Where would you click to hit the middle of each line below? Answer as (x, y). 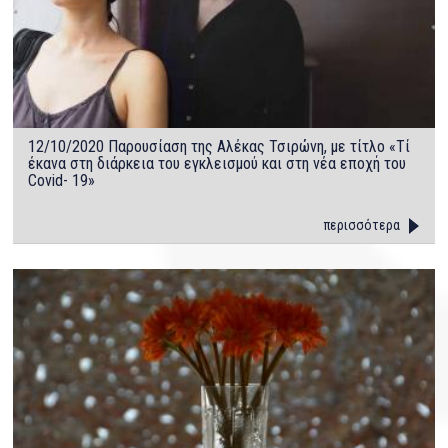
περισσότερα (361, 225)
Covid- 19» (62, 181)
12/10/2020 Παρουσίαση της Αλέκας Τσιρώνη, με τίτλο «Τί (219, 147)
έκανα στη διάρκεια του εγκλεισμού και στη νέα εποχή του (217, 164)
